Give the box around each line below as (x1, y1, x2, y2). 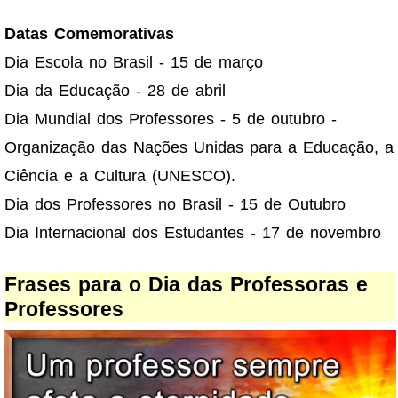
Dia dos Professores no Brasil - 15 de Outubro (4, 195, 346, 213)
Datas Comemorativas (4, 24, 174, 43)
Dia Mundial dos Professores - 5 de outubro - (4, 109, 337, 128)
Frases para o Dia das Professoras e (4, 272, 368, 296)
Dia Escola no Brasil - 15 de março (4, 52, 263, 71)
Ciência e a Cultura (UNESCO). (4, 166, 235, 185)
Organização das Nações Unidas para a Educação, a (4, 138, 394, 156)
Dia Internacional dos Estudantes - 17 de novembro (4, 223, 381, 242)
